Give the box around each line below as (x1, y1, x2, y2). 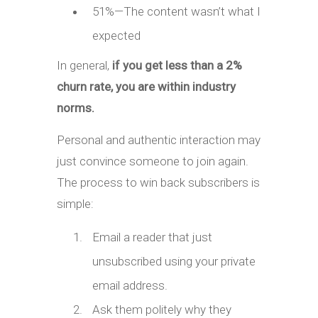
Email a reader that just (92, 229, 212, 244)
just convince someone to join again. (57, 153, 248, 168)
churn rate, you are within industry (57, 79, 236, 94)
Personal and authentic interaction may (57, 132, 261, 147)
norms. (57, 100, 94, 115)
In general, (57, 57, 112, 72)
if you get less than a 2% (112, 57, 242, 72)
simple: (57, 196, 94, 211)
